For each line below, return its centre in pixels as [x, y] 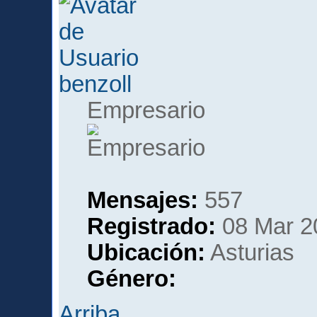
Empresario [146, 110]
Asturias [250, 252]
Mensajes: [143, 200]
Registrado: [152, 226]
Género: [132, 278]
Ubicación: [146, 252]
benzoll [96, 84]
